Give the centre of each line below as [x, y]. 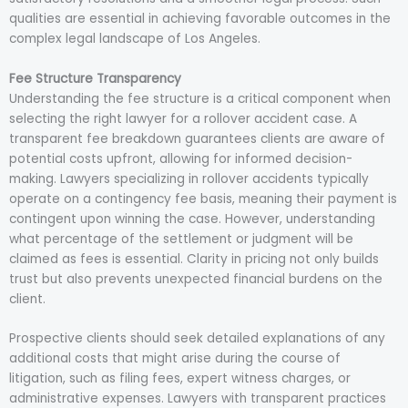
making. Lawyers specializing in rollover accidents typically [189, 178]
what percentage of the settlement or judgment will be [181, 239]
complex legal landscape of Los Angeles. [135, 38]
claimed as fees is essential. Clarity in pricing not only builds [194, 259]
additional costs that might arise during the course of [175, 359]
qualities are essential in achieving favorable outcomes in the [200, 18]
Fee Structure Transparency [95, 78]
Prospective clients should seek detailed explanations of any [197, 339]
